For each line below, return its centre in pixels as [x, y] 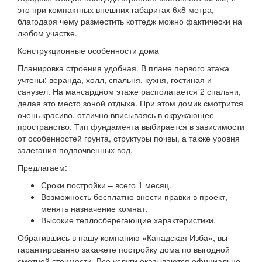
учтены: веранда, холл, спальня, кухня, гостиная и [115, 79]
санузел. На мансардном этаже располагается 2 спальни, [129, 91]
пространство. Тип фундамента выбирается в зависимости [131, 126]
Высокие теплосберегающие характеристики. [128, 220]
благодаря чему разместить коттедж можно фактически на [130, 21]
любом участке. [47, 32]
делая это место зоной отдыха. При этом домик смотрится [130, 103]
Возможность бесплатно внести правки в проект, [134, 196]
